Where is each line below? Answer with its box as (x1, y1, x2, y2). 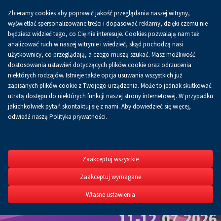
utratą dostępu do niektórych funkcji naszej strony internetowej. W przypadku (8, 92, 213, 100)
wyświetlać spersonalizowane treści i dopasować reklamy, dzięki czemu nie (8, 19, 208, 28)
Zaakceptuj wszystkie (82, 154, 139, 163)
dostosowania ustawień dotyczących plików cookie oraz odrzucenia (8, 61, 191, 69)
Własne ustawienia (86, 190, 135, 199)
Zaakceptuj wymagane (80, 172, 141, 181)
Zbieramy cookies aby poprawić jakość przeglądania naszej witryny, (8, 9, 190, 17)
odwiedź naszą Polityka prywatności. (8, 112, 107, 121)
